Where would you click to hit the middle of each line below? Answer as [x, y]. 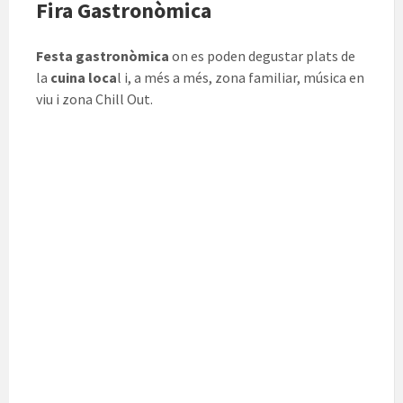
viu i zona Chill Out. [94, 99]
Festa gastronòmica [103, 56]
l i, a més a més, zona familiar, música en [241, 78]
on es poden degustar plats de [262, 56]
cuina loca [82, 78]
